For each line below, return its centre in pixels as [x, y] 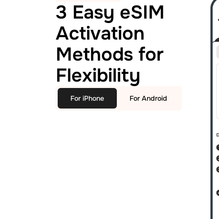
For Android [148, 98]
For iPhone [87, 98]
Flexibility [98, 76]
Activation [100, 33]
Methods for [110, 55]
